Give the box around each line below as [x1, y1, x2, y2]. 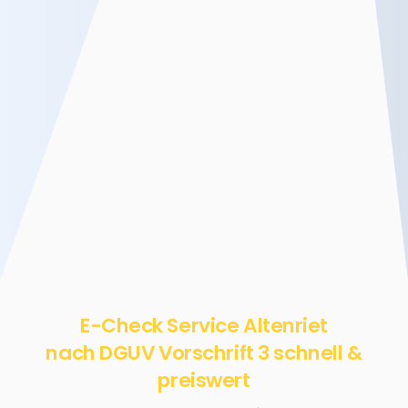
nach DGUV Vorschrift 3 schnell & [46, 338, 362, 367]
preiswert [158, 365, 250, 394]
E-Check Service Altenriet [79, 311, 329, 340]
